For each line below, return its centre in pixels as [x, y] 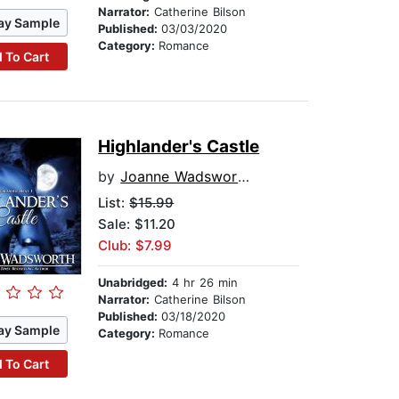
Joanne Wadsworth [179, 177]
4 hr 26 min [203, 283]
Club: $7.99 [135, 246]
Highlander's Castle [179, 147]
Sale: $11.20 [137, 224]
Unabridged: [133, 283]
